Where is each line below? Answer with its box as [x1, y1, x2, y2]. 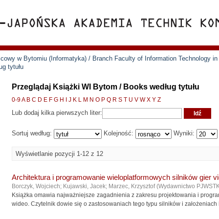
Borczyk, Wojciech [12, 183, 60, 190]
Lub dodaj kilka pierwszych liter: [12, 109, 102, 117]
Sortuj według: [12, 130, 54, 137]
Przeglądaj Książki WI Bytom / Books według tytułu [12, 83, 199, 91]
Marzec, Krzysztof [109, 183, 155, 190]
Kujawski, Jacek [63, 183, 106, 190]
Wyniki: [172, 130, 197, 137]
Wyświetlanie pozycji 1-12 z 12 [16, 150, 103, 157]
